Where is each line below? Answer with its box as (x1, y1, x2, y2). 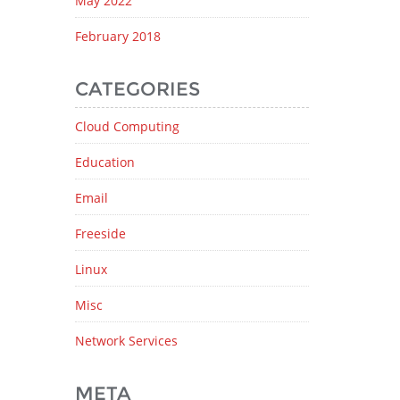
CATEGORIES (74, 78, 200, 100)
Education (74, 154, 135, 171)
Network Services (74, 332, 178, 349)
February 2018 (74, 28, 161, 45)
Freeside (74, 225, 126, 242)
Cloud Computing (74, 118, 179, 135)
